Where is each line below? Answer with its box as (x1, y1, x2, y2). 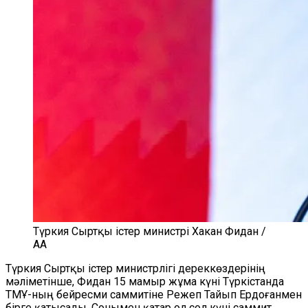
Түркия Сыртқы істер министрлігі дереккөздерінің (5, 262, 265, 275)
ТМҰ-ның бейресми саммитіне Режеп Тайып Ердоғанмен (5, 288, 302, 301)
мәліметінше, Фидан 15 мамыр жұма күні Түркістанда (5, 275, 284, 288)
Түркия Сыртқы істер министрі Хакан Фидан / (33, 225, 266, 238)
